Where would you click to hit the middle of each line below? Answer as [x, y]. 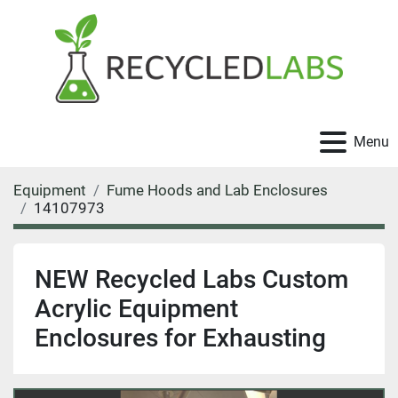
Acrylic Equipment [136, 309]
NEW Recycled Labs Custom [191, 279]
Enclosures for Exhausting [180, 338]
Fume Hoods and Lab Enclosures [217, 190]
